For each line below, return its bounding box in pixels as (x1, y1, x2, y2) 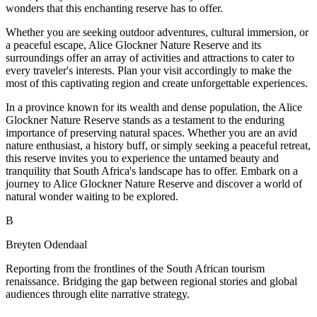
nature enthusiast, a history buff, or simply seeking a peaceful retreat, (6, 139, 311, 152)
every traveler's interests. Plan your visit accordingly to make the (6, 64, 292, 77)
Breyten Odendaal (6, 238, 87, 251)
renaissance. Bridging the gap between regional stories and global (6, 275, 297, 288)
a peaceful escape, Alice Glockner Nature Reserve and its (6, 39, 261, 52)
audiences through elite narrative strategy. (6, 288, 190, 301)
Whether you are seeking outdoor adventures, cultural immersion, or (6, 26, 309, 39)
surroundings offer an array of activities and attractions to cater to (6, 52, 294, 64)
